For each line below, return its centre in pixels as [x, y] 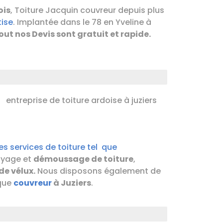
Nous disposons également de [98, 171]
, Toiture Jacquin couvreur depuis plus [87, 10]
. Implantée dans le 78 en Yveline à [82, 22]
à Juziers [71, 183]
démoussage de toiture [83, 159]
